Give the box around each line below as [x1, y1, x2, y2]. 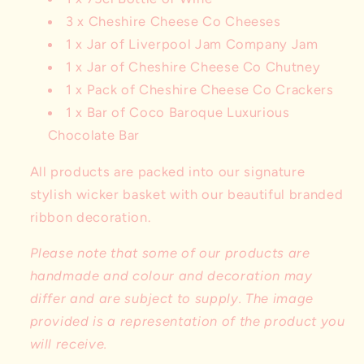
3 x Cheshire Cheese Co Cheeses [66, 13, 281, 30]
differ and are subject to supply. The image [29, 290, 314, 307]
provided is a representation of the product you [29, 313, 345, 330]
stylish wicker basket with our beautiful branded [29, 185, 344, 202]
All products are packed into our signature [29, 162, 305, 180]
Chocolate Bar [47, 127, 144, 144]
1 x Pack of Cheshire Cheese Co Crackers [66, 81, 334, 98]
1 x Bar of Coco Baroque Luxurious [66, 104, 290, 121]
